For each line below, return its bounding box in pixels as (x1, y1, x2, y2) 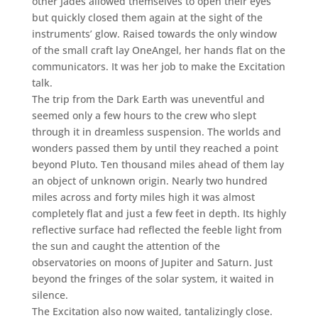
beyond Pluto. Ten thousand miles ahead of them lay (31, 157, 284, 171)
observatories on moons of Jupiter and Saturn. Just (31, 255, 273, 269)
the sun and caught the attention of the (31, 238, 220, 253)
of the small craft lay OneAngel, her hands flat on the (31, 43, 285, 57)
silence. (31, 287, 68, 302)
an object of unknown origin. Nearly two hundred (31, 173, 268, 187)
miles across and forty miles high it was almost (31, 190, 255, 204)
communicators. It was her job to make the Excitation (31, 59, 285, 73)
